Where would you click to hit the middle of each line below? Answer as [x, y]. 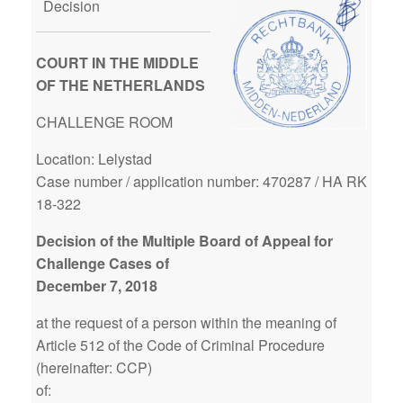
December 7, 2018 [97, 286]
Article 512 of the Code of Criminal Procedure [180, 345]
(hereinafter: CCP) [94, 367]
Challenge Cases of [103, 263]
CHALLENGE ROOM [104, 122]
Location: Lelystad [94, 159]
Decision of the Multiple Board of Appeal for [184, 241]
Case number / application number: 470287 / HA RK [201, 181]
